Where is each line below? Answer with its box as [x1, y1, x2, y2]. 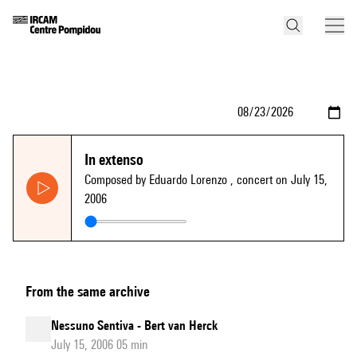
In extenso [84, 151, 143, 168]
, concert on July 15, [230, 172, 328, 187]
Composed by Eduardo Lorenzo [84, 172, 230, 187]
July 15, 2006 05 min [51, 337, 148, 352]
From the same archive [25, 283, 150, 300]
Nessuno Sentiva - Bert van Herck [51, 318, 218, 333]
